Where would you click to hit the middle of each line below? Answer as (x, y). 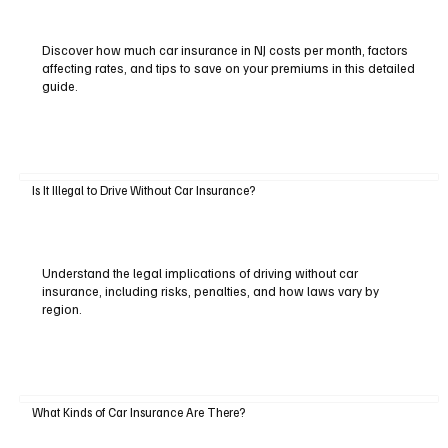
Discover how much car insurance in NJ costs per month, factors (224, 50)
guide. (59, 86)
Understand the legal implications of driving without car (199, 272)
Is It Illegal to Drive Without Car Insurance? (143, 189)
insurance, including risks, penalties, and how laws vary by (210, 290)
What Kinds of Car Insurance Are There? (138, 412)
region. (61, 308)
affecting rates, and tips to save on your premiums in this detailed (228, 68)
